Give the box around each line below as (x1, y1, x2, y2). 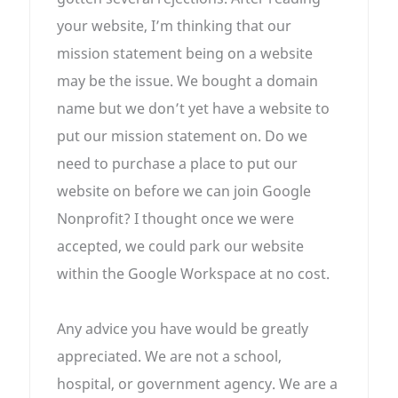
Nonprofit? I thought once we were (57, 209, 295, 229)
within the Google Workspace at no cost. (57, 264, 330, 284)
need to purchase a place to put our (57, 154, 298, 174)
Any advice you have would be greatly (57, 319, 309, 339)
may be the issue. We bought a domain (57, 71, 319, 92)
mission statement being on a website (57, 44, 314, 64)
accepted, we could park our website (57, 236, 305, 257)
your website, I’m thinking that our (57, 16, 292, 36)
